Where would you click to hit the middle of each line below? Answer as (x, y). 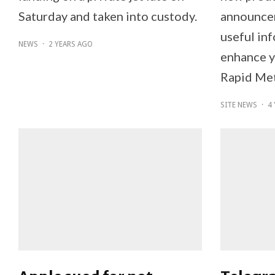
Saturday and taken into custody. (108, 16)
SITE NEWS (238, 105)
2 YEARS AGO (71, 44)
